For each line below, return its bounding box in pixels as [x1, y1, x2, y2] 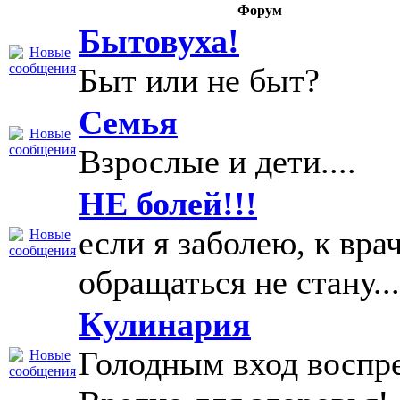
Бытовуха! [79, 22, 239, 60]
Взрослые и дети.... [79, 143, 356, 180]
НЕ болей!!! [79, 185, 257, 222]
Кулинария [79, 305, 251, 343]
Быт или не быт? [79, 62, 320, 99]
